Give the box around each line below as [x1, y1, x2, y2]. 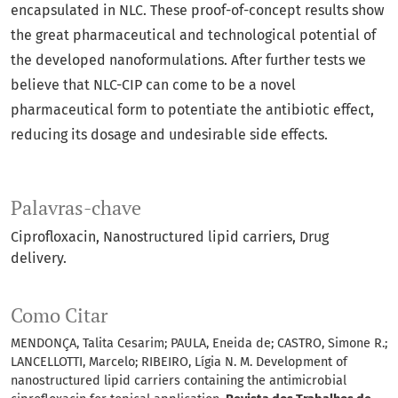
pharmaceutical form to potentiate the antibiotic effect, [11, 101, 374, 119]
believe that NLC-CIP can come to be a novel [11, 76, 296, 94]
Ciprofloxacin [11, 228, 96, 246]
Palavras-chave [11, 195, 141, 221]
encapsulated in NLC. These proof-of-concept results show [11, 2, 384, 20]
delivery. [11, 250, 67, 267]
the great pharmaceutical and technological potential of [11, 27, 376, 44]
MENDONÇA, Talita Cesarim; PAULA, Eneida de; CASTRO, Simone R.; [11, 336, 387, 352]
